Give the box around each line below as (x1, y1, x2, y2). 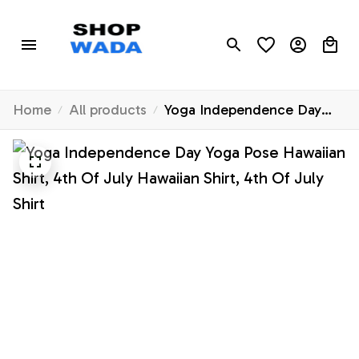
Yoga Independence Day (164, 101, 321, 119)
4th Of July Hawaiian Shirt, (164, 146, 332, 164)
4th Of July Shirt (164, 168, 268, 187)
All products (69, 101, 147, 119)
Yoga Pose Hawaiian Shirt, (164, 123, 328, 142)
